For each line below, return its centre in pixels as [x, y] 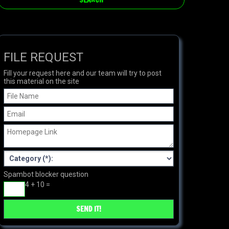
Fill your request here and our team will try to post [83, 73]
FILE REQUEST [43, 57]
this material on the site [41, 81]
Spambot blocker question [46, 174]
